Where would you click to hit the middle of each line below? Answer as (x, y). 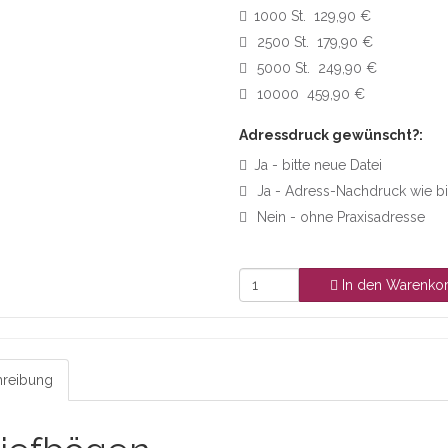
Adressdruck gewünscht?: (330, 135)
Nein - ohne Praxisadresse (340, 217)
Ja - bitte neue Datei (317, 165)
